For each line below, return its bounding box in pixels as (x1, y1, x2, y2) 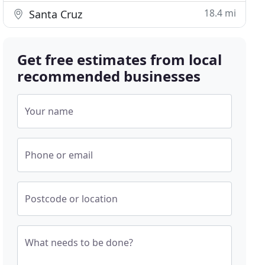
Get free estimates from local (17, 50, 222, 69)
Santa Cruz (26, 7, 83, 21)
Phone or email (25, 148, 93, 161)
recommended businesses (17, 66, 201, 86)
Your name (25, 105, 74, 118)
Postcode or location (25, 192, 118, 205)
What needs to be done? (25, 236, 134, 249)
